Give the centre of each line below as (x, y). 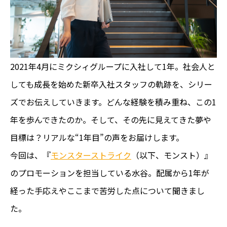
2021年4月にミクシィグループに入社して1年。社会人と (113, 66)
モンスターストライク (91, 155)
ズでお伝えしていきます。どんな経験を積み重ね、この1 (113, 102)
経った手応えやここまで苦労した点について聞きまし (107, 190)
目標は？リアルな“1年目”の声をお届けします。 (97, 137)
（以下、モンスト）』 (172, 155)
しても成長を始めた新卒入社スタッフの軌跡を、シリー (111, 84)
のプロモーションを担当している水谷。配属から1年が (110, 173)
